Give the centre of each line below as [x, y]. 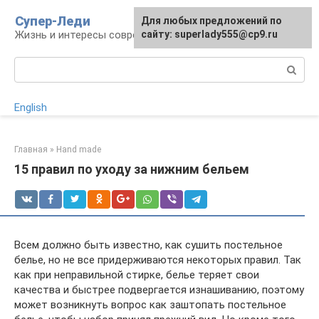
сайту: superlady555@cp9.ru [209, 34]
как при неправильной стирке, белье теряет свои [137, 275]
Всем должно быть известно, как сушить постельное [148, 245]
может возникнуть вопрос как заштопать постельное [150, 305]
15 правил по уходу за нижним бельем [132, 169]
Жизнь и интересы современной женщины [120, 35]
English [31, 108]
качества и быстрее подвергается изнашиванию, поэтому [159, 290]
